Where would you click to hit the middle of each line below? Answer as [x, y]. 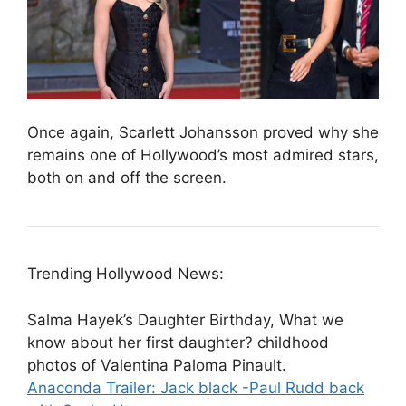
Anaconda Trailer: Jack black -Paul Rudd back [196, 387]
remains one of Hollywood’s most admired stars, [203, 155]
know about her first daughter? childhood [178, 342]
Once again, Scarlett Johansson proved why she [203, 133]
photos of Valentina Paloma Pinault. [157, 365]
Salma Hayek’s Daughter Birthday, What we [185, 319]
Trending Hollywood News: [126, 274]
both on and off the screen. [127, 178]
